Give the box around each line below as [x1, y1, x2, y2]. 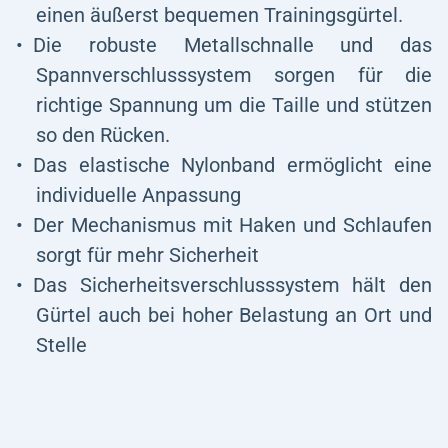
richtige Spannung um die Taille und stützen [36, 93, 432, 117]
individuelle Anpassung [36, 183, 241, 207]
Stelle [36, 333, 87, 357]
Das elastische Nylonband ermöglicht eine [33, 153, 432, 177]
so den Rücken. [36, 123, 170, 147]
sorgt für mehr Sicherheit [36, 243, 259, 267]
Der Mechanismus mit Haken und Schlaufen [33, 213, 432, 237]
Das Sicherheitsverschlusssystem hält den [33, 273, 432, 297]
